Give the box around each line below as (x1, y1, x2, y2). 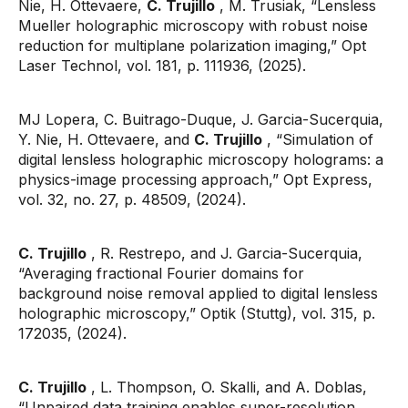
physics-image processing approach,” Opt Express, (18, 170, 372, 189)
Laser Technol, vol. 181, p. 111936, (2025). (18, 56, 306, 75)
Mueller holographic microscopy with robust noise (18, 16, 368, 35)
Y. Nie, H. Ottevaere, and (18, 130, 194, 148)
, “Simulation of (262, 130, 373, 148)
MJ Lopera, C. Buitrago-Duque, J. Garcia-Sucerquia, (18, 110, 383, 128)
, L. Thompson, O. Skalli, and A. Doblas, (87, 378, 367, 396)
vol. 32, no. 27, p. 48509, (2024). (18, 190, 246, 209)
